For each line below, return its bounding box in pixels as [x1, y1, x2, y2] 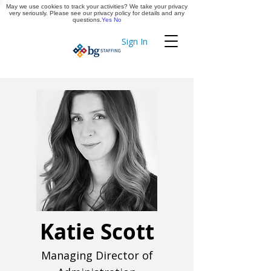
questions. [72, 16, 102, 23]
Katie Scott [39, 217, 154, 246]
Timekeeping [120, 39, 127, 51]
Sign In [122, 36, 148, 47]
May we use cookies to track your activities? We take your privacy [6, 3, 188, 10]
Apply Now [137, 6, 180, 18]
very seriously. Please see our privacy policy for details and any [9, 10, 184, 16]
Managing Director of [41, 248, 153, 263]
